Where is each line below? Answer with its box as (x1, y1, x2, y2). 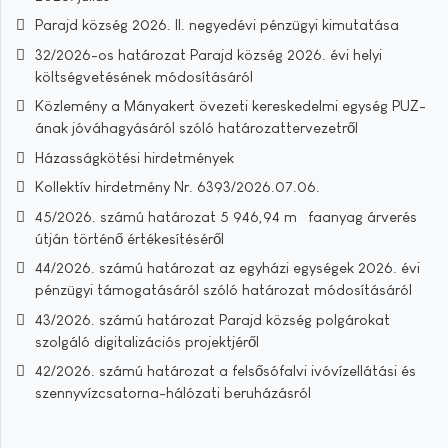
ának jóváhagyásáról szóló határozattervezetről (35, 119, 358, 136)
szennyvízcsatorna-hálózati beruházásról (35, 384, 311, 401)
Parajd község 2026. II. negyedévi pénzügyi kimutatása (35, 16, 399, 33)
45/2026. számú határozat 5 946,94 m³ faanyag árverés (35, 207, 417, 225)
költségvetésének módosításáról (35, 67, 253, 85)
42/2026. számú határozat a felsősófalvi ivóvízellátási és (35, 362, 416, 379)
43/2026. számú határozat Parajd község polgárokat (35, 310, 390, 328)
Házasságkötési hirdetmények (35, 148, 234, 166)
